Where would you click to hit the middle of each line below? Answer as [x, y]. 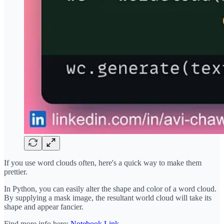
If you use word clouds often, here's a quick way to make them [103, 162]
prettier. [16, 171]
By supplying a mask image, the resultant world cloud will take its [108, 197]
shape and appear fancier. [44, 206]
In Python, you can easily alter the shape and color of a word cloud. [110, 188]
